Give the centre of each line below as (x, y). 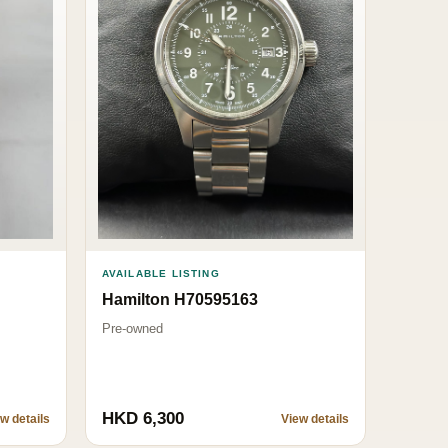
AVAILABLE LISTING (160, 273)
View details (315, 418)
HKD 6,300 (142, 418)
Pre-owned (132, 328)
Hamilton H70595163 (179, 299)
